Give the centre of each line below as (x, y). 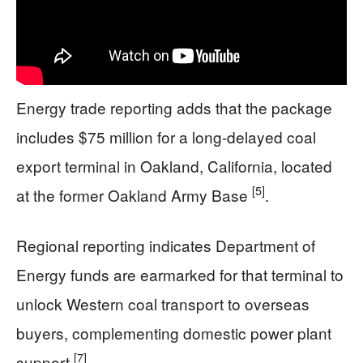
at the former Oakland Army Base (134, 194)
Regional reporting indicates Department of (166, 245)
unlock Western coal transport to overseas (163, 303)
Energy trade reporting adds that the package (174, 107)
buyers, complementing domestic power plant (174, 332)
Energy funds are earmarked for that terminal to (180, 274)
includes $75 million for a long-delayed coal (166, 136)
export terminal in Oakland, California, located (174, 165)
